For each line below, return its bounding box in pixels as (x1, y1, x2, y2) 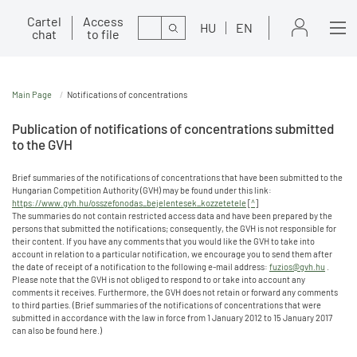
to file (86, 25, 120, 41)
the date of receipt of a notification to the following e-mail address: (12, 261, 269, 272)
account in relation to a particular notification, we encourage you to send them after (12, 249, 332, 259)
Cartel (27, 13, 61, 29)
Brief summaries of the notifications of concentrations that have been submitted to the (12, 172, 343, 182)
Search (139, 18, 178, 33)
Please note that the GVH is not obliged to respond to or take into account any (12, 274, 305, 284)
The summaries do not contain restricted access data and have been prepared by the (12, 210, 332, 221)
